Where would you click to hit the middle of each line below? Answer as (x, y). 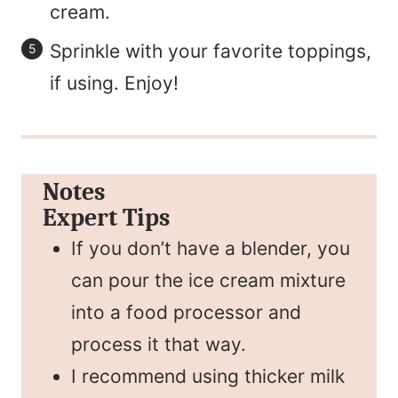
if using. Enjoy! (114, 83)
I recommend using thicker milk (208, 376)
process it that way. (159, 344)
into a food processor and (186, 312)
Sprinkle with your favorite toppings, (211, 51)
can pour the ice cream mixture (208, 280)
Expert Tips (106, 217)
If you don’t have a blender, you (211, 248)
